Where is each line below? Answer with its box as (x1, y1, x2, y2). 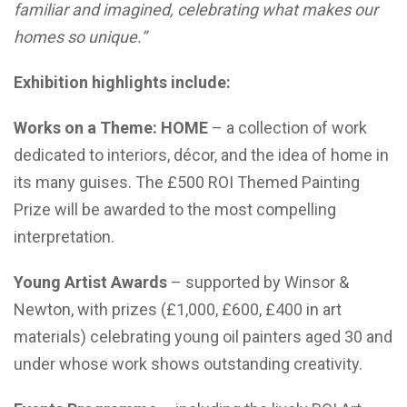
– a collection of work (208, 118, 367, 137)
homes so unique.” (14, 27, 146, 46)
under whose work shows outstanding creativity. (14, 354, 362, 373)
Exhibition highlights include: (14, 73, 231, 92)
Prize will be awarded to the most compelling (14, 200, 336, 219)
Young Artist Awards (14, 273, 167, 292)
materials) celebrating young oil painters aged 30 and (14, 327, 392, 346)
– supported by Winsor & (167, 273, 349, 292)
